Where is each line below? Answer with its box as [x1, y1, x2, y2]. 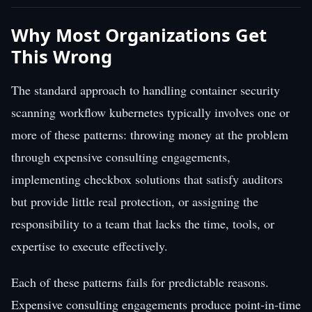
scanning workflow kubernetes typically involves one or [11, 103, 290, 120]
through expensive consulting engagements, [11, 148, 231, 165]
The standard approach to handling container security [11, 81, 280, 98]
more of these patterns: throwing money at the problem [11, 125, 288, 143]
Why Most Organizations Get [11, 22, 267, 47]
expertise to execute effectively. [11, 237, 168, 254]
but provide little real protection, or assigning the [11, 192, 258, 210]
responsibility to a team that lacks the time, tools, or [11, 214, 274, 232]
